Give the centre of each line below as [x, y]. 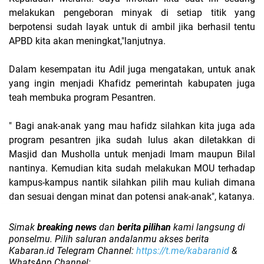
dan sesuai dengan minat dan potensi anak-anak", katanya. [132, 196]
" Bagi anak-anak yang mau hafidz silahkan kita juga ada [132, 126]
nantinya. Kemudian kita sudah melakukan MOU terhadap [132, 168]
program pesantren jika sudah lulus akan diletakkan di [132, 140]
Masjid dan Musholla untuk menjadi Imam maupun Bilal [132, 154]
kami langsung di [208, 227]
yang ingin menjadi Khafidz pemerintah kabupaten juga [132, 83]
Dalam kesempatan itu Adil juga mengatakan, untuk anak [132, 69]
